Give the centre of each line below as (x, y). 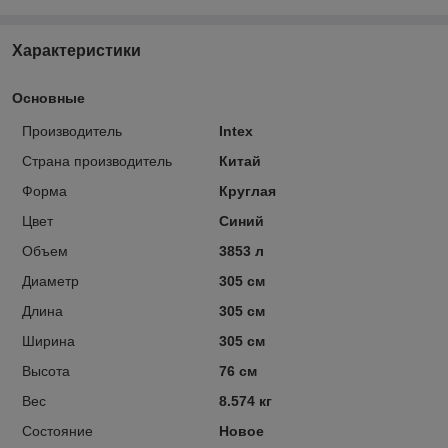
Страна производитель (97, 160)
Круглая (247, 190)
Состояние (57, 430)
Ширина (48, 340)
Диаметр (50, 280)
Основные (48, 97)
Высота (46, 370)
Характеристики (76, 50)
